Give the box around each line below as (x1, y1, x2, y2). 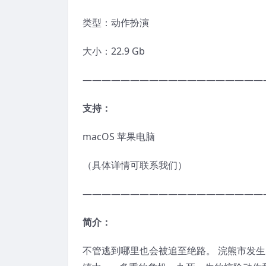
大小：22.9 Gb (83, 44, 145, 58)
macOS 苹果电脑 (83, 129, 155, 143)
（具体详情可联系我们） (83, 158, 187, 172)
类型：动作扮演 (83, 15, 149, 29)
